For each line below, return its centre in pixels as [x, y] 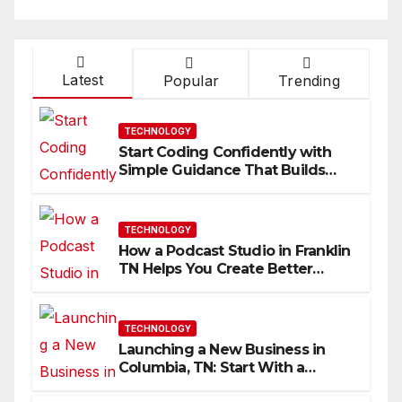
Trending [309, 81]
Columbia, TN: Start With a [212, 367]
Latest [83, 80]
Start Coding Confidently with [225, 152]
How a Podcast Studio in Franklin [235, 250]
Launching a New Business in [222, 349]
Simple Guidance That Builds [222, 170]
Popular [191, 81]
